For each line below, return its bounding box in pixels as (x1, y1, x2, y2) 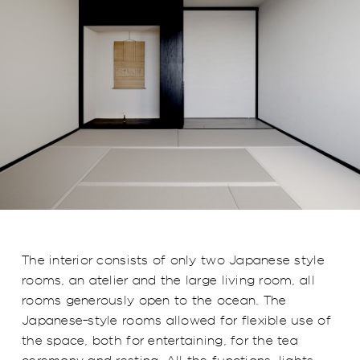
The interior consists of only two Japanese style (22, 252, 325, 268)
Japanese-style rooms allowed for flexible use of (22, 312, 331, 328)
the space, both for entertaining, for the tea (22, 332, 298, 348)
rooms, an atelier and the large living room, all (22, 272, 315, 288)
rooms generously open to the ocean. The (22, 292, 287, 308)
